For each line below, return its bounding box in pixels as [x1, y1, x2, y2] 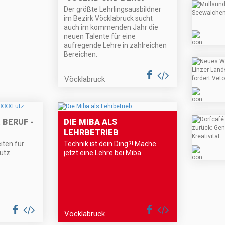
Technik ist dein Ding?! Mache [64, 140, 157, 148]
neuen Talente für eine [64, 32, 136, 41]
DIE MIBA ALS [64, 117, 118, 127]
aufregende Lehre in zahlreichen [64, 41, 167, 50]
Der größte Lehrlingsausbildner [64, 5, 162, 14]
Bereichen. [64, 50, 98, 59]
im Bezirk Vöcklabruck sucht [64, 14, 153, 23]
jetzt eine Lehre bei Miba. [64, 149, 143, 157]
